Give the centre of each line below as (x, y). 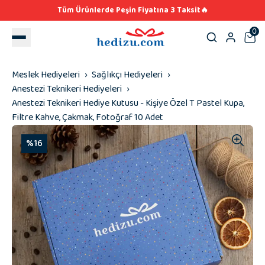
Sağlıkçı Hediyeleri (127, 75)
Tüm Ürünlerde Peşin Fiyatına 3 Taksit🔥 (132, 10)
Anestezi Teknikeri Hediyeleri (67, 89)
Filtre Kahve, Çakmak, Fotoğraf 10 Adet (88, 117)
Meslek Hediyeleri (46, 75)
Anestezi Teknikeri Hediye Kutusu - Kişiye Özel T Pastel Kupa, (128, 103)
